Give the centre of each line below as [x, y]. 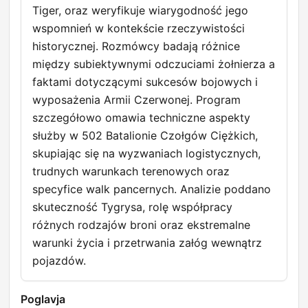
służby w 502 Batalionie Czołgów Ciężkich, [145, 136]
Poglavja [43, 299]
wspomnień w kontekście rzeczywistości [139, 29]
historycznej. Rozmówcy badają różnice [136, 46]
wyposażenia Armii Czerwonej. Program [136, 100]
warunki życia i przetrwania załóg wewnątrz [147, 243]
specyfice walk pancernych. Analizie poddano [152, 189]
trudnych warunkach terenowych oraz [131, 172]
